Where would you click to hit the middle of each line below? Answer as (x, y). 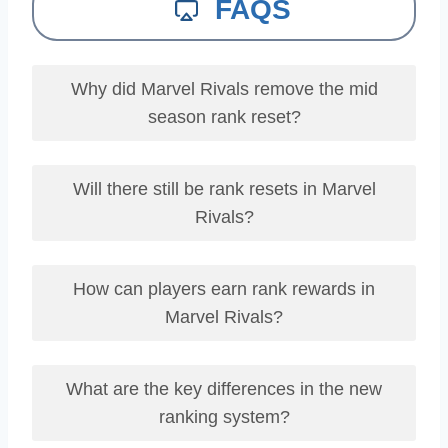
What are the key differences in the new (224, 389)
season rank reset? (224, 117)
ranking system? (224, 417)
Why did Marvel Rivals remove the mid (224, 89)
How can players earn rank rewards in (224, 289)
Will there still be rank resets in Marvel (224, 189)
